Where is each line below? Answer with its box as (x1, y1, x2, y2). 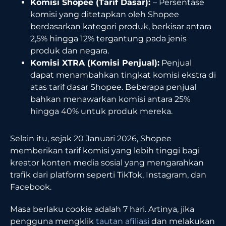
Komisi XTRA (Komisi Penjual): (30, 58, 159, 68)
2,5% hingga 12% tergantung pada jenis (30, 33, 187, 43)
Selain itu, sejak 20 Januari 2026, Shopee (10, 133, 172, 143)
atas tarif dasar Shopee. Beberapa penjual (30, 82, 196, 92)
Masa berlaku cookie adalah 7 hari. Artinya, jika (10, 204, 194, 214)
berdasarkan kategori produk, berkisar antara (30, 21, 211, 31)
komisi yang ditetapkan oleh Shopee (30, 9, 179, 19)
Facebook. (10, 182, 51, 192)
